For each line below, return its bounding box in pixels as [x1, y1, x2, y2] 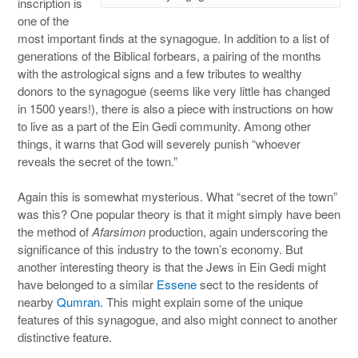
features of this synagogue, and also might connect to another [18, 311, 337, 328]
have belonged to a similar [18, 276, 157, 292]
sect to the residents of [197, 276, 318, 292]
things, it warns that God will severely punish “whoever [18, 134, 300, 152]
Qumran [57, 293, 100, 310]
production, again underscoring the [145, 223, 328, 240]
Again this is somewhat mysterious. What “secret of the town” [18, 188, 337, 205]
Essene [157, 276, 197, 292]
